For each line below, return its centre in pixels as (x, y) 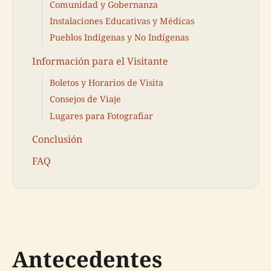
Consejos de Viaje (85, 99)
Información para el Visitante (100, 61)
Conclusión (57, 139)
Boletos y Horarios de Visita (106, 82)
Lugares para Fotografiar (101, 116)
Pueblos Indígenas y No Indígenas (119, 38)
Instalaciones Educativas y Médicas (122, 21)
